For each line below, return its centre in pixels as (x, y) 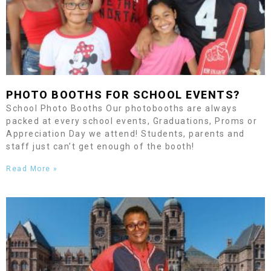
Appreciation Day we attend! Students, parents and (126, 134)
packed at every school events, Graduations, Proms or (133, 121)
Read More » (32, 169)
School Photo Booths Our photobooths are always (122, 108)
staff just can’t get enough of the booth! (100, 146)
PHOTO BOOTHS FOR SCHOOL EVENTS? (123, 95)
